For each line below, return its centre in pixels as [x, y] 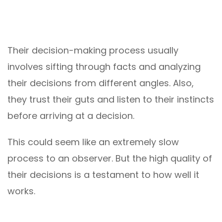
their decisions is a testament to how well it [103, 174]
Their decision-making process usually [93, 50]
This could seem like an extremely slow [93, 142]
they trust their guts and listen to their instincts [111, 99]
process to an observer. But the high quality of [110, 158]
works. [21, 191]
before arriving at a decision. [71, 115]
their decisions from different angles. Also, [101, 83]
